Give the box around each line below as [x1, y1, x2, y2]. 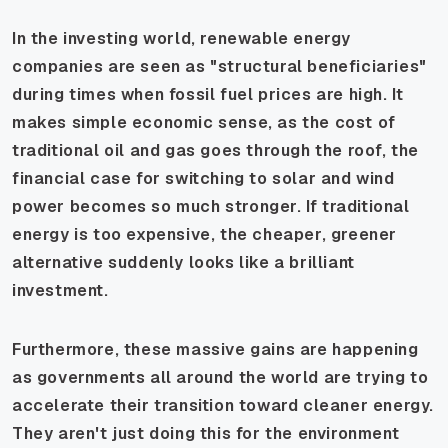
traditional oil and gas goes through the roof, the [12, 139, 420, 161]
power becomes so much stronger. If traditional [12, 195, 410, 217]
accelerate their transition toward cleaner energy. [12, 394, 435, 416]
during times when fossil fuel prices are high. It [12, 83, 404, 105]
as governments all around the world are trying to [12, 366, 429, 388]
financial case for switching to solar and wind [12, 167, 395, 189]
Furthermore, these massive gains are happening [12, 338, 419, 360]
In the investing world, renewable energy [12, 27, 352, 49]
